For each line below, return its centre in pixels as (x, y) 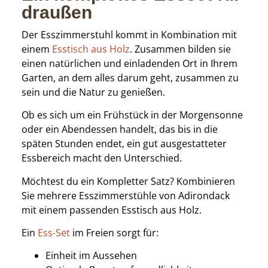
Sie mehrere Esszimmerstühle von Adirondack (125, 195)
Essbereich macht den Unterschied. (101, 158)
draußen (57, 12)
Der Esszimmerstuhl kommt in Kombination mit (129, 34)
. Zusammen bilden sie (180, 49)
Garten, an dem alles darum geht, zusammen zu (130, 77)
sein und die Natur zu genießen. (93, 92)
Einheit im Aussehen (91, 256)
